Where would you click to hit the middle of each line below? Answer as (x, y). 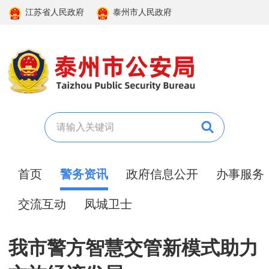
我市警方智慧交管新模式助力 (134, 248)
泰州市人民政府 (143, 12)
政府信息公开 (162, 174)
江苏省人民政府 (55, 12)
